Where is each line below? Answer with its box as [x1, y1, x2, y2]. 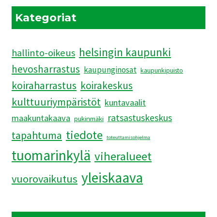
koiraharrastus [12, 78, 77, 92]
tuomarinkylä [12, 146, 91, 164]
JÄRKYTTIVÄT [49, 9, 93, 18]
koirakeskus [80, 78, 133, 92]
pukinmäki [74, 113, 104, 123]
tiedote [66, 127, 103, 142]
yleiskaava [81, 168, 143, 186]
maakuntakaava [12, 112, 70, 124]
